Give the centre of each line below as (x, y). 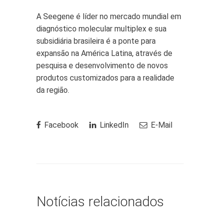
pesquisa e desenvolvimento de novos (102, 66)
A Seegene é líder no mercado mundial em (109, 16)
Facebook (60, 125)
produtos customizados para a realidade (105, 78)
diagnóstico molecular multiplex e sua (101, 29)
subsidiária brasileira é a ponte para (96, 41)
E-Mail (161, 125)
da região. (53, 90)
